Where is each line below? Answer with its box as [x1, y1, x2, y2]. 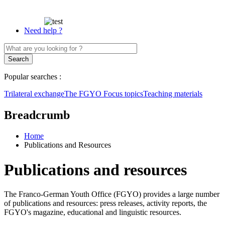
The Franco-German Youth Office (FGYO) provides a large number [4, 190, 219, 199]
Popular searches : [4, 72, 61, 81]
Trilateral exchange [4, 89, 64, 98]
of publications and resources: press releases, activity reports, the [4, 199, 207, 208]
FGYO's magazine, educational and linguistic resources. [4, 208, 181, 217]
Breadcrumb [4, 108, 70, 122]
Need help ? [24, 26, 62, 35]
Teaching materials [143, 89, 202, 98]
